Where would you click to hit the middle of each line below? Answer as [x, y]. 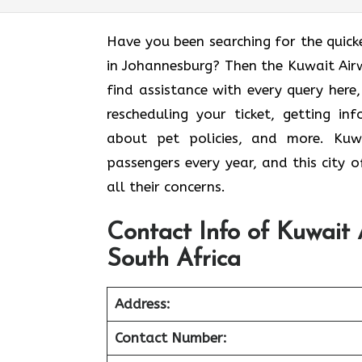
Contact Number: [170, 337]
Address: [142, 303]
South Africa [174, 259]
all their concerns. [166, 187]
